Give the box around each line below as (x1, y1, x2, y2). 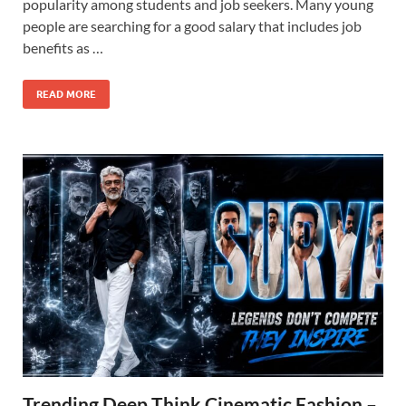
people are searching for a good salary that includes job (23, 16, 362, 34)
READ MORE (36, 87, 96, 101)
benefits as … (23, 38, 103, 56)
